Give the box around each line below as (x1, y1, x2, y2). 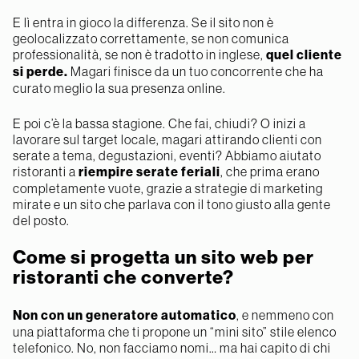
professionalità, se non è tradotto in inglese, (13, 46, 266, 62)
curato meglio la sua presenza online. (13, 80, 226, 95)
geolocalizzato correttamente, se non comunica (13, 30, 289, 46)
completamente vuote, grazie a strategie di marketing (13, 180, 323, 196)
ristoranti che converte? (13, 265, 234, 288)
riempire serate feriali (79, 163, 220, 179)
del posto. (13, 212, 70, 228)
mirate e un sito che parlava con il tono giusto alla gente (13, 196, 331, 212)
